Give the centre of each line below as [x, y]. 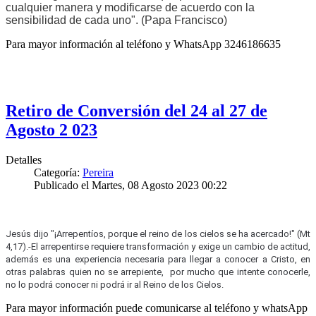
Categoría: [58, 173]
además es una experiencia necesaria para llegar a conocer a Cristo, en [158, 260]
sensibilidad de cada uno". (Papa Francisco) [116, 20]
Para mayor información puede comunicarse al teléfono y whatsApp [157, 308]
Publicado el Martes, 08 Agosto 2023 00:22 [130, 186]
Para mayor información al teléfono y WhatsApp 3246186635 [143, 44]
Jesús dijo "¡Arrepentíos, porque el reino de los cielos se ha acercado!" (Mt [158, 234]
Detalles [24, 160]
